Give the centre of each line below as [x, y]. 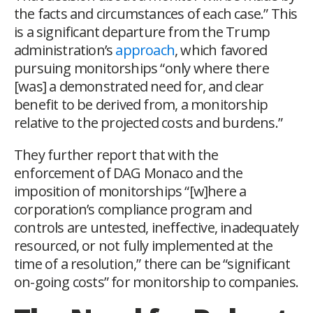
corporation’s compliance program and [133, 210]
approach [145, 50]
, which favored [221, 50]
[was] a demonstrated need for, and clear [139, 87]
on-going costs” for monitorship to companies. [156, 282]
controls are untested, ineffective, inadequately [156, 228]
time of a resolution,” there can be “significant [152, 264]
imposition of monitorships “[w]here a [130, 191]
